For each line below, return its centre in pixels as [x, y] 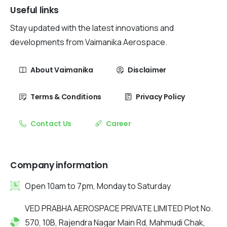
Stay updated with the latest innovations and [92, 28]
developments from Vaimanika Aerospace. [89, 42]
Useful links [34, 10]
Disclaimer [147, 70]
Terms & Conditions [66, 97]
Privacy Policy [160, 97]
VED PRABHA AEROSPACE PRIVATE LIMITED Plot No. [119, 208]
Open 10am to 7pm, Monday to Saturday [98, 186]
